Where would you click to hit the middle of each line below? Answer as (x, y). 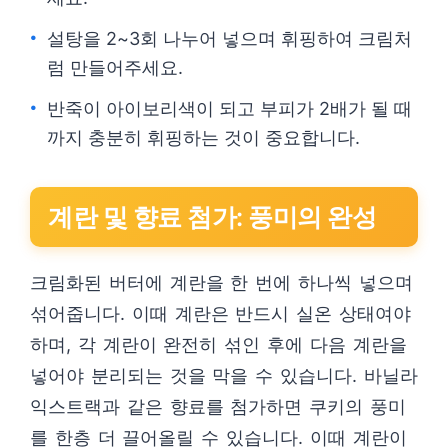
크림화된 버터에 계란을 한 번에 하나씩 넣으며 (221, 282)
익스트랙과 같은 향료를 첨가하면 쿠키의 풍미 (218, 406)
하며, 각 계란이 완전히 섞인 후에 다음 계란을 (218, 344)
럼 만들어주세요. (115, 67)
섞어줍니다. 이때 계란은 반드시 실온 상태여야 (220, 313)
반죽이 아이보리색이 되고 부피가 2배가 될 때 (229, 108)
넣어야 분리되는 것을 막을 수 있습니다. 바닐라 (224, 375)
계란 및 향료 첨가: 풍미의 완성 (212, 217)
